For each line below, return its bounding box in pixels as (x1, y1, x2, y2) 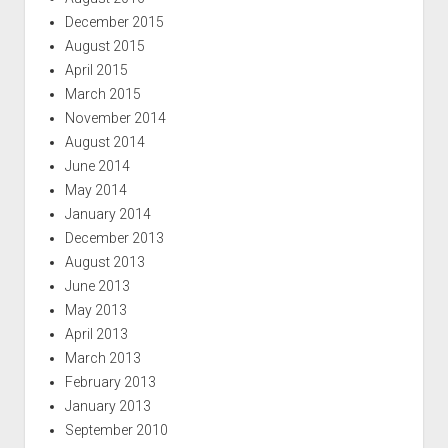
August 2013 (64, 253, 145, 270)
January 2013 (64, 397, 151, 414)
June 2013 (64, 277, 130, 294)
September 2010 (64, 421, 168, 438)
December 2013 (64, 229, 164, 246)
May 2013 (64, 301, 127, 318)
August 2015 (64, 37, 145, 54)
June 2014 (64, 157, 130, 174)
